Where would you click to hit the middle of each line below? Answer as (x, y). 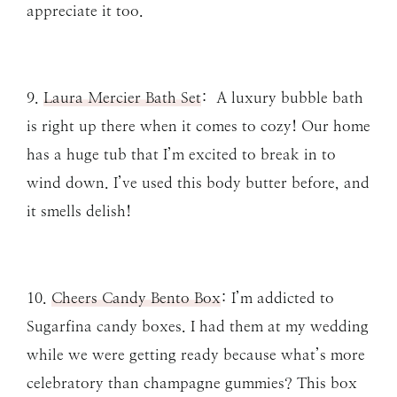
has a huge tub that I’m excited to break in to (181, 155)
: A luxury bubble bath (282, 98)
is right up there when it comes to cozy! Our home (198, 126)
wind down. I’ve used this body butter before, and (198, 183)
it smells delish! (79, 211)
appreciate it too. (85, 11)
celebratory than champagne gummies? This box (192, 383)
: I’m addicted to (277, 298)
